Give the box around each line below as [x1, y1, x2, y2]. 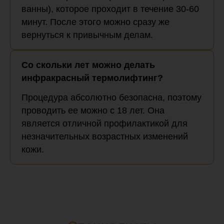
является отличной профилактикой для [21, 118, 187, 128]
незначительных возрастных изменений [21, 131, 188, 141]
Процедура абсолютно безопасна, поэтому [21, 92, 201, 102]
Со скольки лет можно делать [21, 59, 155, 70]
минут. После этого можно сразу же [21, 16, 169, 27]
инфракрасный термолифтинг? [21, 72, 163, 83]
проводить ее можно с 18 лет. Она [21, 105, 164, 115]
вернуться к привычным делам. [21, 29, 153, 40]
